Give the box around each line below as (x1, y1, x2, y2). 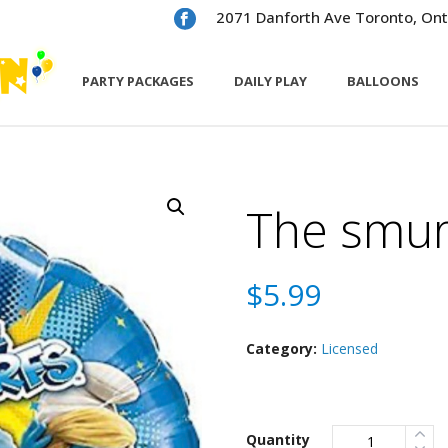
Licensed (321, 339, 378, 358)
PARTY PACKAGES (82, 72, 194, 91)
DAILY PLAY (234, 72, 307, 91)
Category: (246, 339, 321, 358)
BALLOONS (347, 72, 419, 91)
